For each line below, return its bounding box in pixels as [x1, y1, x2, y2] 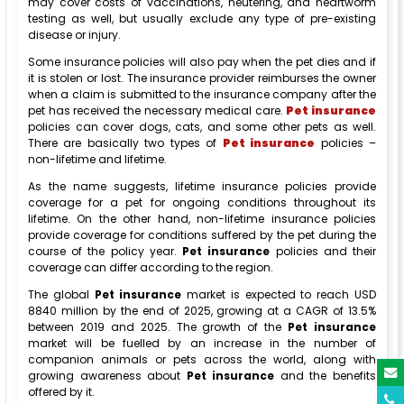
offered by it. [28, 384, 95, 400]
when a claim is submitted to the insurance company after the [28, 87, 376, 103]
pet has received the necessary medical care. [28, 103, 287, 119]
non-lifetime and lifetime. [28, 151, 167, 168]
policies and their [270, 243, 377, 260]
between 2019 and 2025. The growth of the [28, 319, 289, 335]
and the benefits [274, 368, 377, 384]
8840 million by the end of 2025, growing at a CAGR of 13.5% [28, 303, 376, 319]
